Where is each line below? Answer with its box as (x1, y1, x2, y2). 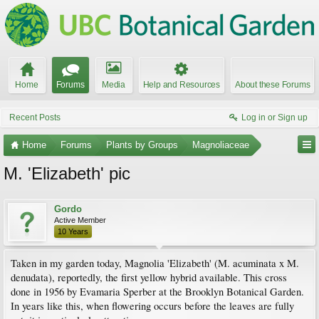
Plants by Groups (106, 140, 178, 150)
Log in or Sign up (241, 113, 308, 122)
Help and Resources (142, 80, 220, 90)
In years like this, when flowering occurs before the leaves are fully (11, 299, 294, 313)
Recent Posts (9, 113, 61, 122)
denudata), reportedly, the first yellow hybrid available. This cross (11, 271, 287, 284)
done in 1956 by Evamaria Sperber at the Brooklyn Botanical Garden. (11, 285, 304, 298)
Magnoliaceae (192, 140, 249, 150)
